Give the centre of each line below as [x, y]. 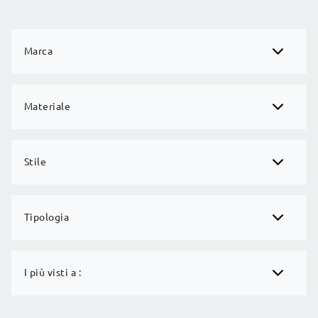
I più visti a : [53, 272]
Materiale [47, 106]
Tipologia [46, 217]
